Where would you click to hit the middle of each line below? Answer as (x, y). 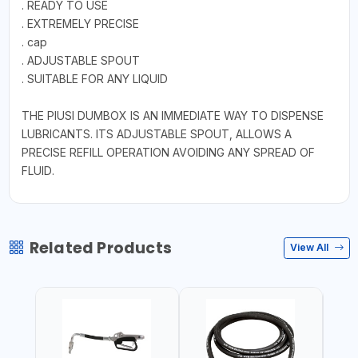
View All (310, 247)
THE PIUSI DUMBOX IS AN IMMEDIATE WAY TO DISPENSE (172, 115)
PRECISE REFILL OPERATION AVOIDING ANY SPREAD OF (168, 152)
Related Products (100, 248)
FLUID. (38, 170)
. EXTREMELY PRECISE (80, 23)
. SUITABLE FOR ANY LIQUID (94, 78)
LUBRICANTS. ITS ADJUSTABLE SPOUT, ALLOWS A (156, 133)
